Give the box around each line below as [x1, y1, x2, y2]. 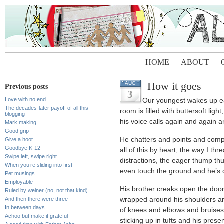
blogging [5, 111, 25, 117]
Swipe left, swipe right [5, 153, 57, 159]
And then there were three [5, 196, 68, 202]
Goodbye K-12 [5, 145, 40, 151]
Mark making [5, 119, 36, 125]
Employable [5, 179, 33, 185]
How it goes [147, 80, 201, 92]
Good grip [5, 128, 29, 134]
